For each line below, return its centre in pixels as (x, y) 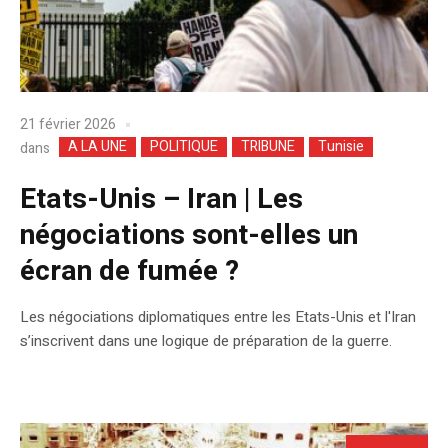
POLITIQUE (184, 146)
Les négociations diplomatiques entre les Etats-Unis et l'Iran (218, 316)
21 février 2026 (68, 125)
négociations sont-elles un (189, 235)
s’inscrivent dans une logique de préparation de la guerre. (206, 340)
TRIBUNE (268, 146)
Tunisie (341, 146)
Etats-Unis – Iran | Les (161, 199)
